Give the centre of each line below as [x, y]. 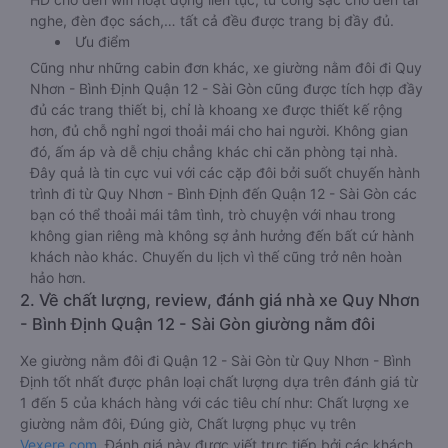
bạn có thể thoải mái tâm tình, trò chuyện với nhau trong [213, 214]
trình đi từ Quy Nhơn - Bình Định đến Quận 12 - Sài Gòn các [223, 193]
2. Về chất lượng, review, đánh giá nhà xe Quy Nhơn [220, 300]
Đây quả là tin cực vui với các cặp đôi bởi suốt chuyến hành [225, 172]
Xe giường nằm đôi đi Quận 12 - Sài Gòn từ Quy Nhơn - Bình [215, 360]
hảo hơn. [58, 277]
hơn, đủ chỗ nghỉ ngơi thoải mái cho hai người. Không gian [219, 130]
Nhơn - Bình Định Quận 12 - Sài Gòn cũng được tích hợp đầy [226, 88]
